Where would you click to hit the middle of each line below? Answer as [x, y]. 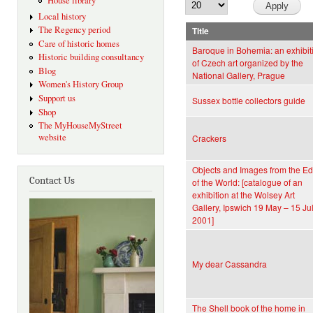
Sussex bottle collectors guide [249, 101]
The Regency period [74, 30]
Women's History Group [80, 85]
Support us [57, 98]
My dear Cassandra [230, 264]
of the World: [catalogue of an [247, 182]
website [52, 138]
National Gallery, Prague [239, 75]
